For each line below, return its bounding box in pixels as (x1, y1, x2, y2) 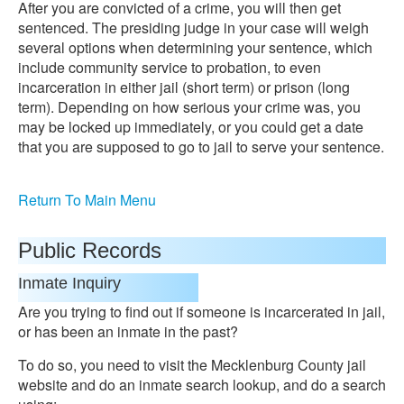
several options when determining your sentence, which (18, 37, 372, 58)
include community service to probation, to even (18, 57, 321, 78)
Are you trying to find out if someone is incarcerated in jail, (18, 301, 385, 322)
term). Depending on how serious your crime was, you (18, 96, 361, 117)
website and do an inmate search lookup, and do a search (18, 374, 386, 395)
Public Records (18, 238, 161, 262)
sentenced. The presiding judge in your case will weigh (18, 17, 369, 38)
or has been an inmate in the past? (18, 321, 238, 342)
